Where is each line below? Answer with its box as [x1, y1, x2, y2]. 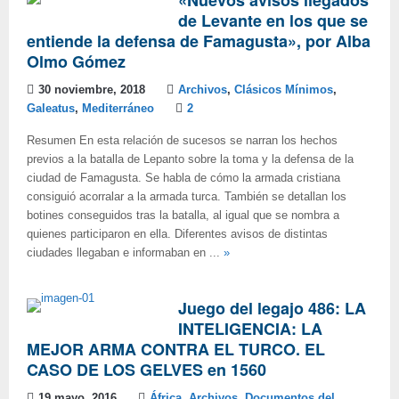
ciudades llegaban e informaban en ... [27, 247, 224, 259]
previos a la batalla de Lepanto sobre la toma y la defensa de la [27, 153, 354, 166]
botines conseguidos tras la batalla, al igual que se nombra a [27, 209, 339, 222]
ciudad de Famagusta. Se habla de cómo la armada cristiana [27, 172, 340, 184]
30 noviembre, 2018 [38, 84, 145, 96]
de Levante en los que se [178, 9, 368, 32]
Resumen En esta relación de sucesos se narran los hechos [27, 134, 338, 147]
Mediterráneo [82, 102, 154, 115]
